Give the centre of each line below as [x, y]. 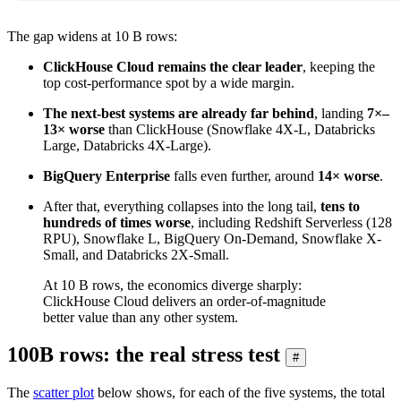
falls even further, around [244, 175]
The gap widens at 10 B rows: [92, 36]
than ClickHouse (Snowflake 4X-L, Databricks [240, 129]
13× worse [74, 129]
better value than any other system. [141, 317]
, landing [341, 113]
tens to [340, 206]
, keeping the [339, 66]
